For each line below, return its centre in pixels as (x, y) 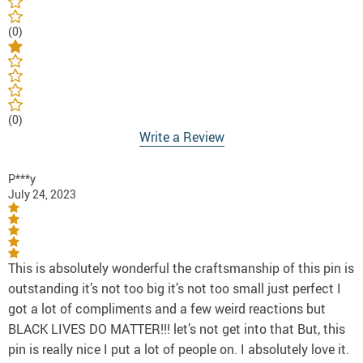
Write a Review (181, 137)
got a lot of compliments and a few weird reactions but (167, 309)
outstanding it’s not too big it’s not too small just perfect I (175, 289)
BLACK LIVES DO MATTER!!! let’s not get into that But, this (177, 329)
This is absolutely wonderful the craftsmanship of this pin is (181, 269)
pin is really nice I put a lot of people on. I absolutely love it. (179, 350)
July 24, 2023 (42, 194)
